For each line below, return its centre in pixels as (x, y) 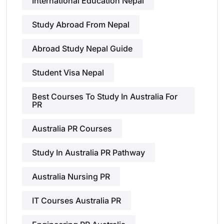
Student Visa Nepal (68, 73)
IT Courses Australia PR (76, 201)
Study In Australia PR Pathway (88, 153)
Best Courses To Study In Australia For (105, 97)
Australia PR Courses (72, 129)
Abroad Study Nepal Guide (82, 49)
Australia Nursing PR (71, 177)
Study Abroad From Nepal (81, 25)
